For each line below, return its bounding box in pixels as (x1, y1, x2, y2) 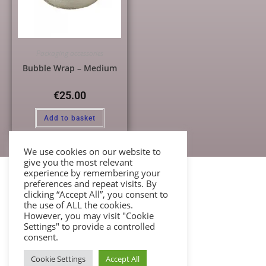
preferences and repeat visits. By (24, 178, 157, 189)
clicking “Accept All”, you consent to (24, 188, 168, 200)
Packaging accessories (36, 47, 103, 58)
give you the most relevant (24, 156, 132, 168)
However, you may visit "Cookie (24, 210, 154, 221)
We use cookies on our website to (24, 145, 161, 157)
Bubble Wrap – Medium (22, 62, 117, 74)
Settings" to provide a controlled (24, 220, 155, 232)
